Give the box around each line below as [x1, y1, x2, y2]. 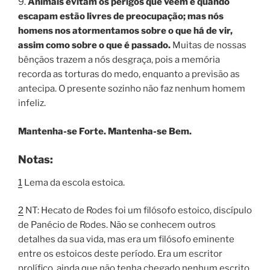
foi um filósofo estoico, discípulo [113, 205, 252, 216]
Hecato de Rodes [41, 205, 113, 216]
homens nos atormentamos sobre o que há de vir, [18, 25, 233, 37]
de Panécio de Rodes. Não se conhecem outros [18, 219, 216, 231]
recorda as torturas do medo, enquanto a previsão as [18, 69, 240, 80]
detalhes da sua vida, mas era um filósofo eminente [18, 234, 234, 245]
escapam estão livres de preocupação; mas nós [18, 11, 224, 22]
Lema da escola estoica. [22, 177, 125, 188]
